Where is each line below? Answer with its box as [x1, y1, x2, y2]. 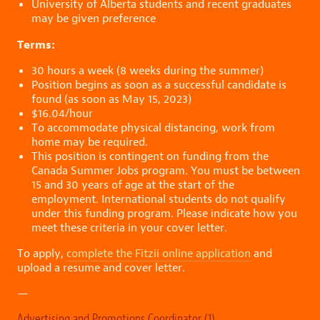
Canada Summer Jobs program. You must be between [31, 162, 300, 178]
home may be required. [31, 134, 148, 149]
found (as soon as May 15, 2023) [31, 91, 191, 106]
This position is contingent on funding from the [31, 148, 269, 164]
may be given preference [31, 10, 156, 26]
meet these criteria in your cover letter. [31, 219, 227, 235]
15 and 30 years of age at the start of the [31, 176, 234, 192]
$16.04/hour [31, 105, 93, 121]
